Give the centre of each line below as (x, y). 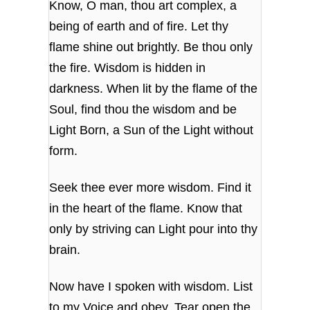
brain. (67, 250)
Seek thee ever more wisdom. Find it (151, 188)
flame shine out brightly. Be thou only (151, 47)
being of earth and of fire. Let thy (139, 26)
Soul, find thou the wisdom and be (143, 109)
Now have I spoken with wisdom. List (151, 287)
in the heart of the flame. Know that (146, 209)
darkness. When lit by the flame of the (154, 88)
